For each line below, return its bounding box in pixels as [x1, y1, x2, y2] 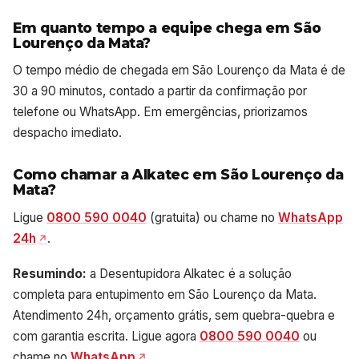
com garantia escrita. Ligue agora [13, 328, 200, 344]
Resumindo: [13, 265, 87, 281]
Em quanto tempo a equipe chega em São [13, 18, 321, 36]
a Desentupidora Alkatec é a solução [87, 265, 292, 281]
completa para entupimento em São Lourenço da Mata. [13, 286, 317, 302]
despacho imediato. [13, 125, 122, 141]
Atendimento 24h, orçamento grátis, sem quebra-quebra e [13, 307, 335, 323]
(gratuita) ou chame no [147, 210, 278, 226]
